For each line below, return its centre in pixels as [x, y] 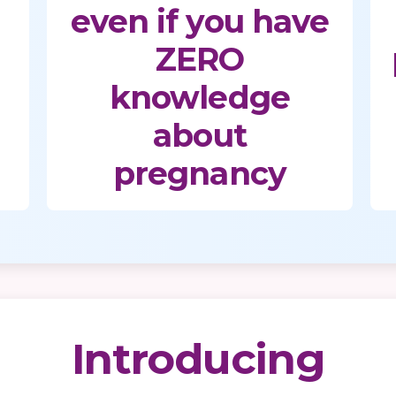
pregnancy [200, 173]
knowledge [200, 97]
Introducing [198, 358]
